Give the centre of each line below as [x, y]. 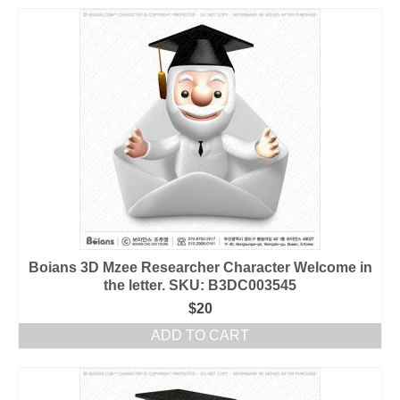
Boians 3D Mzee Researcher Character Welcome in [200, 267]
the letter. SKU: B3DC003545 [200, 285]
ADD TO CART [200, 335]
